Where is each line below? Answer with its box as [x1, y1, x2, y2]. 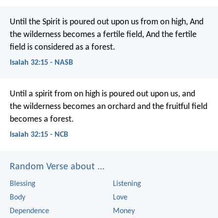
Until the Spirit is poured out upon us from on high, [10, 17, 188, 27]
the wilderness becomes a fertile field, [10, 30, 144, 39]
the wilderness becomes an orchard [10, 102, 135, 112]
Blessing [10, 180, 36, 188]
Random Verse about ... [10, 162, 105, 172]
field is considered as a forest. [10, 42, 115, 52]
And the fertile [144, 30, 197, 39]
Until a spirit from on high [10, 90, 100, 99]
